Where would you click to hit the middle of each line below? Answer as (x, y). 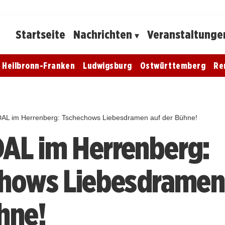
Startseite (41, 35)
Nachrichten (103, 35)
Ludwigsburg (107, 65)
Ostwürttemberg (173, 65)
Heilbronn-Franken (39, 65)
